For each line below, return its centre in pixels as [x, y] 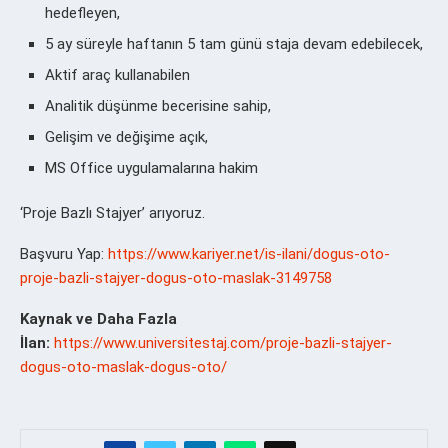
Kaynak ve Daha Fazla [98, 318]
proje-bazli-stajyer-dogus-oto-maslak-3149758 [176, 277]
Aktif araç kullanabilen [117, 74]
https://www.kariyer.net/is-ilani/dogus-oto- [249, 253]
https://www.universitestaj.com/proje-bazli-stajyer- [223, 342]
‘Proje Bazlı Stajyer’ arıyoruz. [112, 212]
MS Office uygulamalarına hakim [151, 167]
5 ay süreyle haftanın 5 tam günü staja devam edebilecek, [234, 43]
